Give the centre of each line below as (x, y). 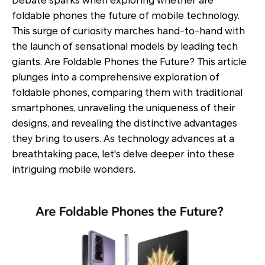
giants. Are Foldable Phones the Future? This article (129, 62)
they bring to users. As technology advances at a (123, 139)
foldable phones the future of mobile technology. (126, 16)
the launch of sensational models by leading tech (125, 46)
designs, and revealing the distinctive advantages (125, 123)
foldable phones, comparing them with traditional (127, 93)
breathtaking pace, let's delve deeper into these (123, 154)
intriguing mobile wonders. (74, 169)
